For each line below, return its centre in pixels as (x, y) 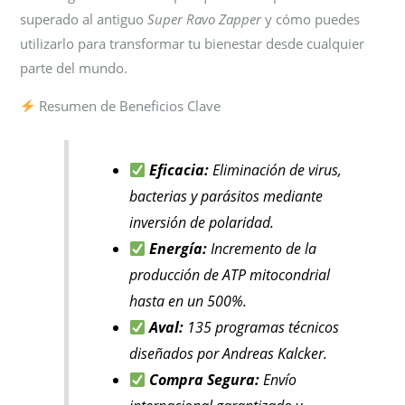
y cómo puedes (311, 19)
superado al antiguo (84, 19)
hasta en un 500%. (188, 301)
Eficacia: (179, 170)
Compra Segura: (205, 380)
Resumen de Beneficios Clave (128, 105)
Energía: (179, 249)
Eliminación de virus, (276, 170)
